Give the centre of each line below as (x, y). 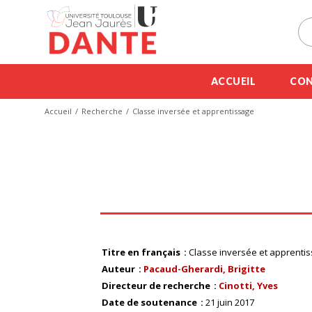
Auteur (119, 269)
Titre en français (142, 252)
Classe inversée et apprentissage (193, 111)
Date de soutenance (150, 302)
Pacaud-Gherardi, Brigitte (204, 269)
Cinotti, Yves (248, 286)
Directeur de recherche (157, 286)
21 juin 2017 (230, 302)
